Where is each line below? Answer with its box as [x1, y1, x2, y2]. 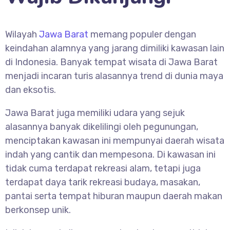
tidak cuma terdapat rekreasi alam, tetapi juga [5, 163, 201, 174]
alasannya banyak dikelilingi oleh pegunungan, [5, 121, 198, 132]
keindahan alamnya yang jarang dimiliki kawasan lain [5, 43, 224, 54]
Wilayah [5, 29, 39, 40]
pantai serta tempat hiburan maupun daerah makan [5, 190, 222, 202]
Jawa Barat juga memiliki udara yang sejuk [5, 107, 185, 119]
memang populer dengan [88, 29, 196, 40]
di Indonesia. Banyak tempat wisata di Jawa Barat [5, 56, 218, 68]
